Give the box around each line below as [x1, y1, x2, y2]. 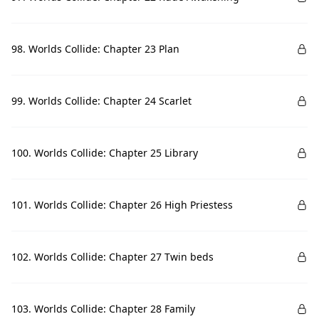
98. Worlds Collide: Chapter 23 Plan [11, 42, 179, 56]
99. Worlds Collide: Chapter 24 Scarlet [11, 94, 192, 108]
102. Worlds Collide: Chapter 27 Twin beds [11, 250, 214, 263]
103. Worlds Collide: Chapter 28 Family [11, 302, 195, 315]
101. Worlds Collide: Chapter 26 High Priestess [11, 198, 233, 211]
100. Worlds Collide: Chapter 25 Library [11, 146, 198, 159]
